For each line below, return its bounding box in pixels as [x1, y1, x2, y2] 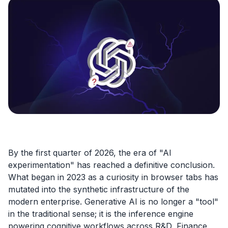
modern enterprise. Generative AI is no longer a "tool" [8, 196, 218, 207]
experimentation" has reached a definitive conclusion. [8, 159, 215, 170]
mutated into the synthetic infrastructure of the [8, 184, 189, 194]
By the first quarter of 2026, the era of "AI [8, 147, 172, 158]
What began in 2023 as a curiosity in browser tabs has [8, 172, 218, 182]
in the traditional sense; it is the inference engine [8, 208, 193, 219]
